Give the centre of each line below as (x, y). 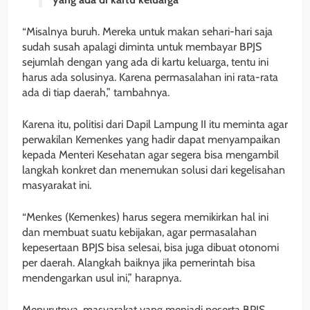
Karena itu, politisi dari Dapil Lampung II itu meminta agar (155, 124)
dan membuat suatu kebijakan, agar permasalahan (139, 232)
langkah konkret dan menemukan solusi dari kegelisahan (154, 170)
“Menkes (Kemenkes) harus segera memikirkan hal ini (145, 217)
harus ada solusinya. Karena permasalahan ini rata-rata (150, 77)
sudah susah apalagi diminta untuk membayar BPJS (142, 46)
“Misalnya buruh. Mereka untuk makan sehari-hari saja (147, 31)
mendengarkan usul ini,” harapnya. (102, 277)
